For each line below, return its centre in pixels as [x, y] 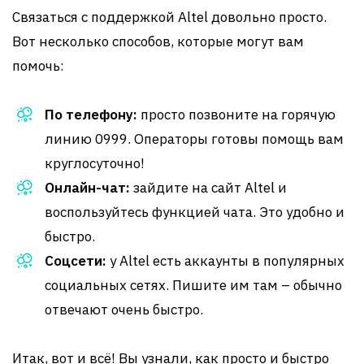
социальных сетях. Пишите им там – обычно [193, 285]
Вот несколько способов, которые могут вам [158, 41]
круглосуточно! [95, 163]
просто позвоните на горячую [236, 115]
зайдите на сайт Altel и [208, 188]
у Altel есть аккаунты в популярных [225, 261]
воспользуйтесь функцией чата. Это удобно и [195, 212]
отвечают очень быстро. [124, 310]
